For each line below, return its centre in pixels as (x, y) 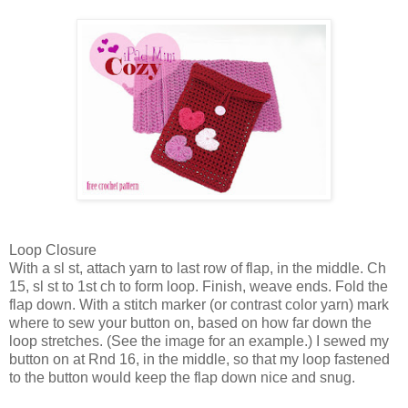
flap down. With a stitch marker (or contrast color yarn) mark (199, 304)
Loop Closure (53, 250)
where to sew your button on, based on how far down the (190, 322)
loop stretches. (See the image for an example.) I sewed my (199, 341)
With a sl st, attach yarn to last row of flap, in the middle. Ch (198, 268)
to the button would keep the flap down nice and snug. (182, 377)
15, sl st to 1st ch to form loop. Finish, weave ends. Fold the (199, 286)
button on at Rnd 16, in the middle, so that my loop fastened (199, 359)
